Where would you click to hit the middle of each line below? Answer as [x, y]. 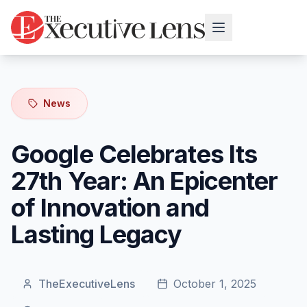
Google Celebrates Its [134, 154]
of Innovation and [110, 208]
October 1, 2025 [215, 284]
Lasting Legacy [97, 234]
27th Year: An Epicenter [145, 181]
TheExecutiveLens [87, 284]
